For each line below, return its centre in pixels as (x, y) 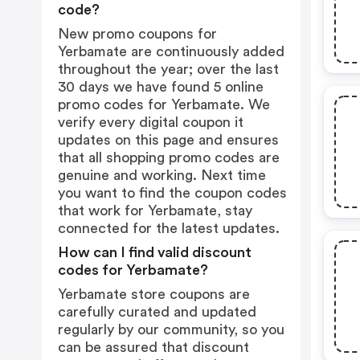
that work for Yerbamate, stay (155, 211)
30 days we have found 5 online (161, 87)
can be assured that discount (153, 347)
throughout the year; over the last (168, 69)
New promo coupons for (137, 34)
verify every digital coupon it (151, 122)
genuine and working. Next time (162, 175)
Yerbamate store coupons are (154, 294)
